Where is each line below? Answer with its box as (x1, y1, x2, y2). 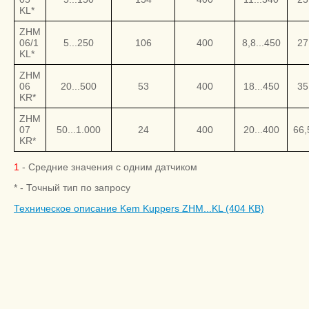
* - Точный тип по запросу (14, 181, 130, 193)
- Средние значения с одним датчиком (19, 161, 197, 172)
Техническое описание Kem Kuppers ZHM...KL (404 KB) (14, 202, 264, 214)
